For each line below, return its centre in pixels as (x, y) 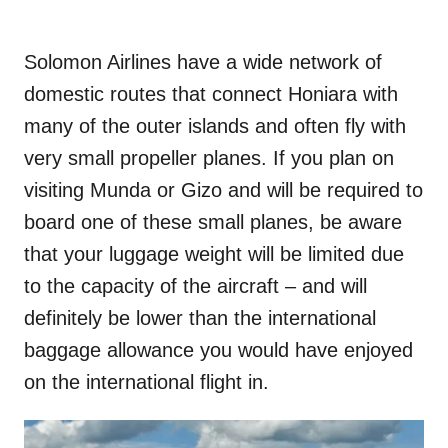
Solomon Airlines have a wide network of (203, 61)
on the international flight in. (146, 381)
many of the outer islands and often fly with (215, 125)
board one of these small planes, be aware (213, 221)
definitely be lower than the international (200, 317)
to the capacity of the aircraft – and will (195, 285)
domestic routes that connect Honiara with (211, 93)
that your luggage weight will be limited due (214, 253)
